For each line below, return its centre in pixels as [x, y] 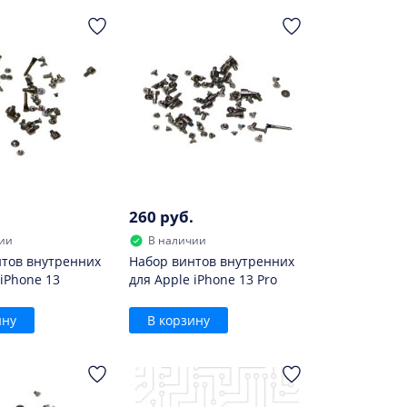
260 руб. [162, 217]
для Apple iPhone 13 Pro [203, 279]
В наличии [178, 240]
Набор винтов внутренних [212, 261]
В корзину [179, 320]
